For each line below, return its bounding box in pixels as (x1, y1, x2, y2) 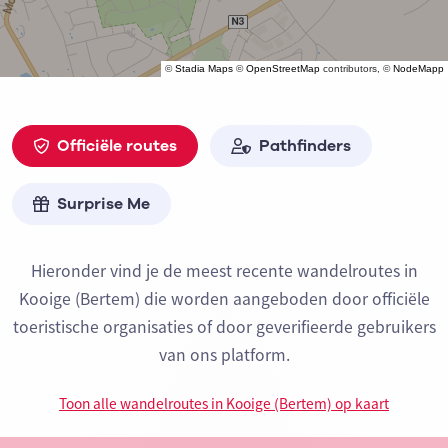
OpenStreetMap (246, 63, 320, 74)
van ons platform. (158, 344, 290, 367)
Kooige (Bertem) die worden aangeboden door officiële (18, 288, 430, 311)
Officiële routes (57, 134, 177, 157)
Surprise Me (57, 192, 150, 215)
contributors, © (320, 63, 393, 74)
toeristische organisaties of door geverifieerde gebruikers (12, 316, 436, 339)
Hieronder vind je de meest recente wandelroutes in (30, 260, 418, 283)
